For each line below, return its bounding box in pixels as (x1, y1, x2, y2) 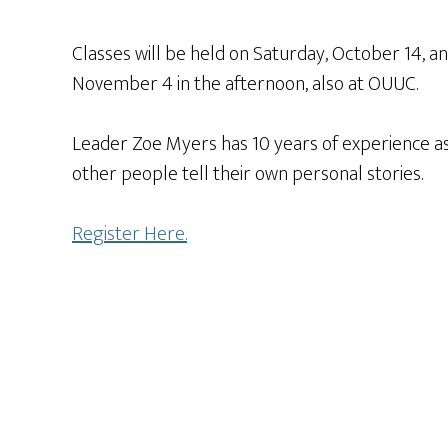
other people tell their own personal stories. (72, 157, 423, 191)
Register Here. (72, 217, 187, 251)
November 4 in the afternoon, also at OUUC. (72, 67, 418, 101)
